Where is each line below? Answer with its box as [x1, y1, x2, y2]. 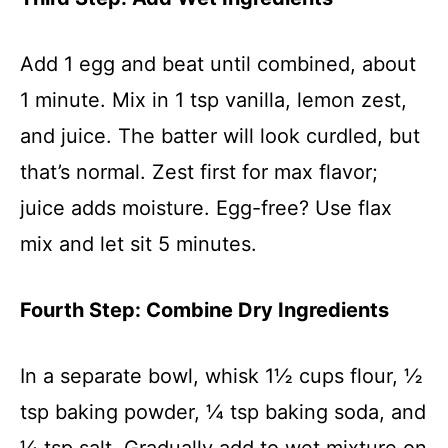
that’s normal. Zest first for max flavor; [20, 159, 378, 184]
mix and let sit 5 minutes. [20, 231, 257, 256]
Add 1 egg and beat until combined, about [20, 51, 416, 76]
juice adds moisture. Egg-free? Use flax [20, 195, 392, 220]
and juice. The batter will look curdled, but [20, 123, 420, 148]
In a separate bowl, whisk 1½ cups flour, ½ [20, 363, 423, 388]
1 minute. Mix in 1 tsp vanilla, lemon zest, [20, 87, 407, 112]
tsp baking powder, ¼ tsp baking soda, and [20, 399, 426, 424]
